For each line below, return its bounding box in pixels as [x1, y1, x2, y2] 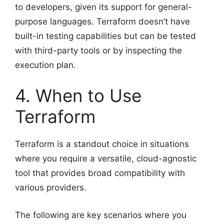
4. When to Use [15, 85, 141, 106]
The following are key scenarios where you [15, 209, 186, 220]
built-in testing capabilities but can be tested [15, 30, 196, 41]
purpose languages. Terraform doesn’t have [15, 16, 190, 26]
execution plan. [15, 59, 76, 70]
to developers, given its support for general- [15, 1, 192, 12]
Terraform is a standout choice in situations [15, 139, 189, 149]
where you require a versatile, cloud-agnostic [15, 153, 196, 163]
